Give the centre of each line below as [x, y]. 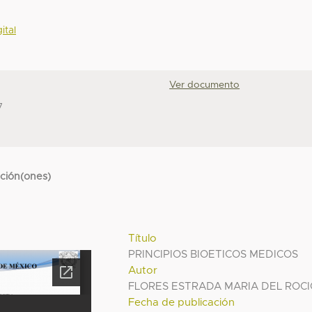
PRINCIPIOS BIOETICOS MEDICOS [213, 254]
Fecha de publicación [182, 302]
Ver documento [205, 85]
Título [143, 238]
